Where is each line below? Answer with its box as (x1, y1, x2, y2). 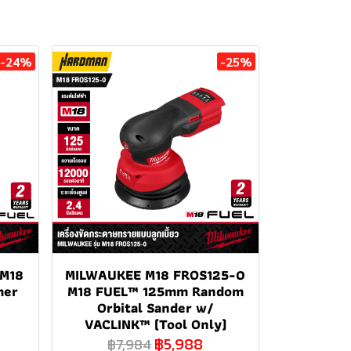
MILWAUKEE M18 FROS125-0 (65, 262, 246, 286)
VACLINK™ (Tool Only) (84, 312, 226, 335)
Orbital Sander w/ (96, 295, 214, 319)
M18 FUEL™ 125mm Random (67, 279, 244, 302)
